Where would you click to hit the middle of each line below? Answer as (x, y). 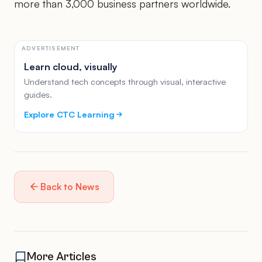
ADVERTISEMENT (51, 48)
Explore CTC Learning (69, 114)
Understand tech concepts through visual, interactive (125, 81)
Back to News (70, 186)
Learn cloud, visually (71, 66)
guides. (38, 94)
